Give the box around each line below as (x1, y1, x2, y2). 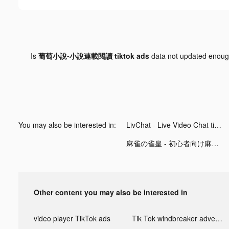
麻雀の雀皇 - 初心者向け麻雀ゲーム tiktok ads (212, 138, 219, 148)
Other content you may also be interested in (34, 187, 188, 197)
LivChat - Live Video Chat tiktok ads (214, 119, 221, 130)
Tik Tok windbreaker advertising (215, 213, 222, 223)
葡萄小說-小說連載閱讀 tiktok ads (38, 50, 149, 61)
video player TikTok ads (34, 213, 110, 223)
